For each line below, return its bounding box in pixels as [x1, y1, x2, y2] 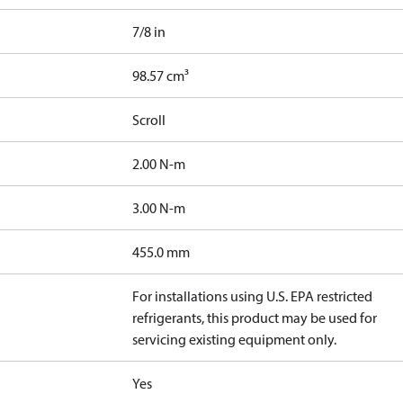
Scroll [132, 111, 166, 129]
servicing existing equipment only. [132, 330, 337, 348]
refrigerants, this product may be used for [132, 309, 378, 327]
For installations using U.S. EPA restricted [132, 287, 373, 305]
